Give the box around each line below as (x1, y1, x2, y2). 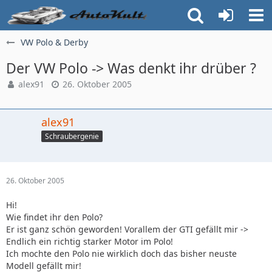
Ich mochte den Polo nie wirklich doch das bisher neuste (6, 247, 237, 259)
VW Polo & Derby (21, 36, 88, 48)
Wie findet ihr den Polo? (6, 211, 103, 223)
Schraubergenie (45, 131, 99, 141)
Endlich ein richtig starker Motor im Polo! (6, 235, 173, 247)
